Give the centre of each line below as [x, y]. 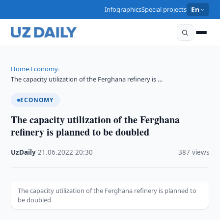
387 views [193, 152]
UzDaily [24, 152]
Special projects [164, 9]
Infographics [123, 9]
